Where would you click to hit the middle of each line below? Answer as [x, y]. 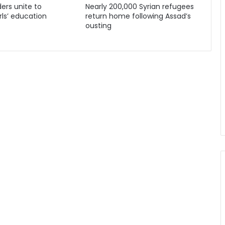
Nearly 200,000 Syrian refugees [139, 7]
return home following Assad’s [138, 16]
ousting [98, 26]
